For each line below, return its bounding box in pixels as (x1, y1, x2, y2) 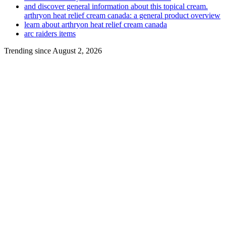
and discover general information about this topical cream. (24, 2, 208, 11)
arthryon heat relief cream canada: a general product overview (24, 11, 220, 20)
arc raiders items (24, 29, 76, 38)
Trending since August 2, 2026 (4, 46, 102, 55)
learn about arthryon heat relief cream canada (24, 20, 167, 29)
